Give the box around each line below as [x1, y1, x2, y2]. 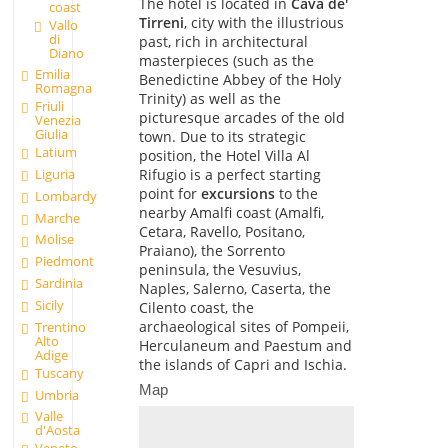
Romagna [35, 79, 93, 98]
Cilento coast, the [138, 297, 254, 317]
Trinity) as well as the [138, 88, 281, 108]
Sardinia [35, 274, 84, 293]
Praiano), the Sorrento [138, 240, 285, 260]
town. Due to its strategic [138, 126, 306, 146]
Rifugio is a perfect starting [138, 164, 321, 184]
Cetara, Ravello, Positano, [138, 221, 305, 241]
